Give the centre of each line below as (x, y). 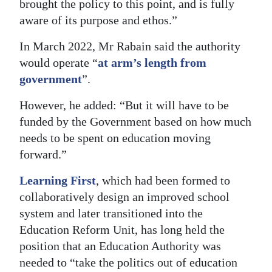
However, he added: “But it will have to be (124, 105)
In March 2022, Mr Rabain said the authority (130, 46)
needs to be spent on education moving (115, 138)
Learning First (58, 180)
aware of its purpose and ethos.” (98, 20)
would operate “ (59, 63)
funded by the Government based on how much (135, 121)
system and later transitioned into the (111, 213)
